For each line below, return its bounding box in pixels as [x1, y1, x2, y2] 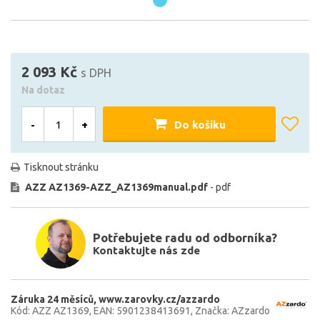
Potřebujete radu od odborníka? [93, 231, 277, 245]
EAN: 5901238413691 [94, 305, 191, 317]
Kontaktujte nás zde [93, 244, 200, 257]
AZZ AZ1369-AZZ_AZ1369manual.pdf [25, 181, 208, 194]
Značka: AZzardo [195, 305, 270, 317]
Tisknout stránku [24, 161, 99, 174]
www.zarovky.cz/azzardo [99, 294, 220, 306]
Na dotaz [21, 84, 65, 96]
